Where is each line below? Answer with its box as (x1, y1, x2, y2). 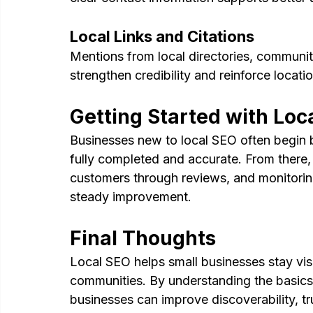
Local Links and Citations (70, 27, 254, 46)
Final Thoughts (70, 226, 216, 251)
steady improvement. (70, 189, 191, 205)
